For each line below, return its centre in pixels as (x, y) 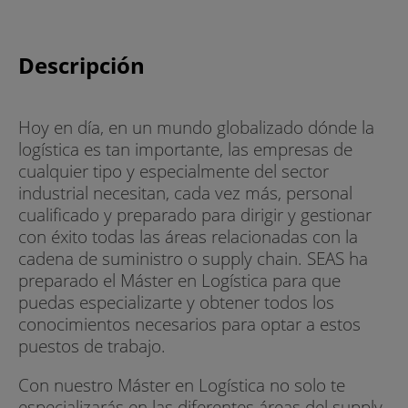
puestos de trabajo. (92, 345)
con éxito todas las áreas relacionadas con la (188, 236)
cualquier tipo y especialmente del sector (173, 170)
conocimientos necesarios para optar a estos (189, 323)
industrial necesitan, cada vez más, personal (185, 192)
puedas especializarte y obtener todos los (176, 301)
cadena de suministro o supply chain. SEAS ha (193, 258)
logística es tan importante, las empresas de (185, 148)
